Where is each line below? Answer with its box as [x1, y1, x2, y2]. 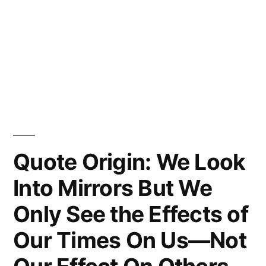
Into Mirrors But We [13, 174, 212, 201]
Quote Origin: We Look [13, 148, 246, 175]
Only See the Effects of [13, 200, 248, 227]
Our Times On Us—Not [13, 226, 246, 254]
